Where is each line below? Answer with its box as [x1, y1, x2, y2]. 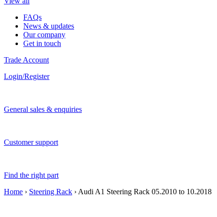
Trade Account [4, 56, 49, 64]
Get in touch [23, 39, 61, 47]
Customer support [4, 138, 58, 146]
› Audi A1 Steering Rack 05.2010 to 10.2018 [72, 187, 212, 196]
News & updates [23, 22, 74, 30]
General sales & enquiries [4, 105, 82, 113]
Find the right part [4, 171, 59, 179]
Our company [23, 31, 65, 39]
